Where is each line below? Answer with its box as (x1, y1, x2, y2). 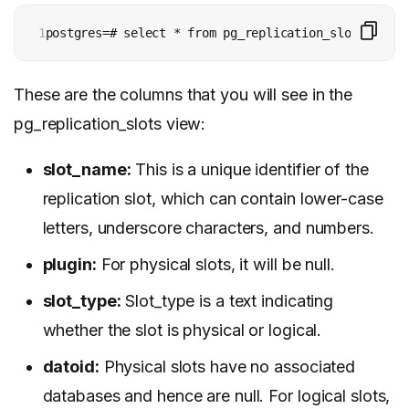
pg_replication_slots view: (14, 114, 206, 134)
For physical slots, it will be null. (96, 255, 335, 275)
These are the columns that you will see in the (14, 85, 353, 105)
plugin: (42, 255, 97, 275)
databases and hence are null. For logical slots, (42, 386, 391, 406)
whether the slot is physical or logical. (42, 320, 322, 341)
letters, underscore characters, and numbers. (42, 218, 374, 238)
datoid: (42, 357, 100, 377)
